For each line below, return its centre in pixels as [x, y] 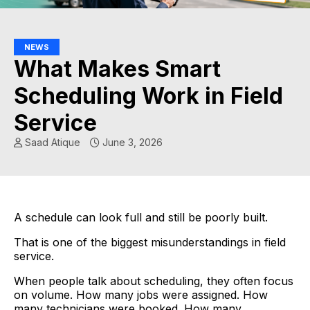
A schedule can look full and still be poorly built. [141, 218]
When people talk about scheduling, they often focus [154, 281]
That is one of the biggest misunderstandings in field [150, 243]
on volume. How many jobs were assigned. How [141, 295]
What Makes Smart [117, 69]
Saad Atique [54, 143]
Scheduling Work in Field [148, 96]
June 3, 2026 [131, 143]
